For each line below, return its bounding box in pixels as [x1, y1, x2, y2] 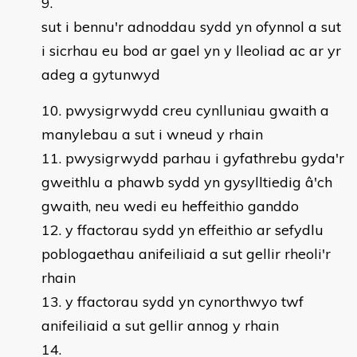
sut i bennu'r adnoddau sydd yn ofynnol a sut [41, 18, 341, 36]
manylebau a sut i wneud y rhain [41, 125, 263, 143]
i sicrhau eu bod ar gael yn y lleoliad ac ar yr [41, 41, 341, 60]
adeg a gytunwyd [41, 65, 160, 84]
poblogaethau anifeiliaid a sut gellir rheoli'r [41, 245, 331, 263]
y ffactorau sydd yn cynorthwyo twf [65, 292, 304, 311]
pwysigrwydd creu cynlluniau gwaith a [65, 101, 329, 120]
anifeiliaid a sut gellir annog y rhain [41, 316, 279, 335]
